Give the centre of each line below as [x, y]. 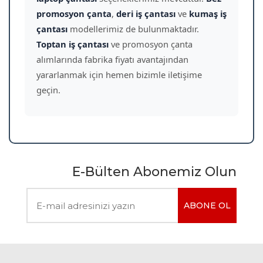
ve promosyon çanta [151, 44]
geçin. [48, 90]
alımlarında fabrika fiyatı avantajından [112, 59]
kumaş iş [208, 14]
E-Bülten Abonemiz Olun [154, 172]
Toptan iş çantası [73, 44]
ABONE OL [207, 205]
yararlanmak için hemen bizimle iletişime [119, 75]
